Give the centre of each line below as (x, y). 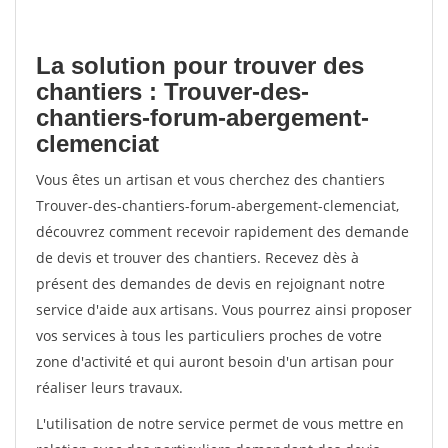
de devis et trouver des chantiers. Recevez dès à (197, 257)
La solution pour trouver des (200, 65)
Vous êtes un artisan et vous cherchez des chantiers (210, 179)
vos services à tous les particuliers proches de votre (209, 335)
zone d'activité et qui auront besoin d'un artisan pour (215, 361)
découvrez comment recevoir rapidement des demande (222, 231)
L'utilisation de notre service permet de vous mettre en (220, 423)
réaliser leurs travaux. (109, 387)
